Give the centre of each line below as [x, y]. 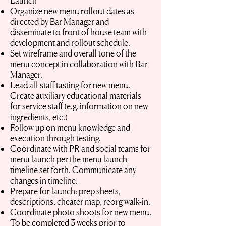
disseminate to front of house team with [78, 32]
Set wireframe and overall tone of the [73, 53]
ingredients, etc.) [39, 117]
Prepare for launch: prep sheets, [65, 191]
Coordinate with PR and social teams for [80, 149]
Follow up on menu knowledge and [70, 127]
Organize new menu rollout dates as [72, 11]
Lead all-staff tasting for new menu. [70, 85]
